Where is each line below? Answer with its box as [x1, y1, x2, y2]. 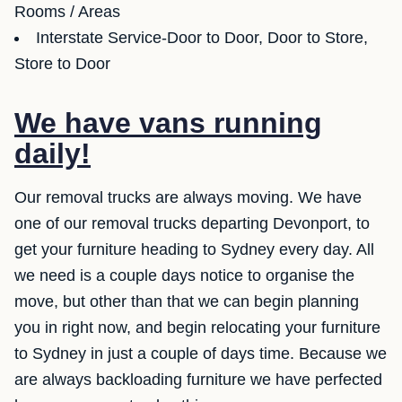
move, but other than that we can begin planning [14, 293, 359, 311]
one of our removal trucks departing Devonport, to [14, 214, 370, 233]
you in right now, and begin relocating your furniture [14, 319, 380, 337]
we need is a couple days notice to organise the [14, 267, 354, 285]
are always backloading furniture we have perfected [14, 371, 382, 389]
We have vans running [14, 107, 322, 140]
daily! [14, 137, 91, 170]
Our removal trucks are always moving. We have [14, 188, 362, 207]
